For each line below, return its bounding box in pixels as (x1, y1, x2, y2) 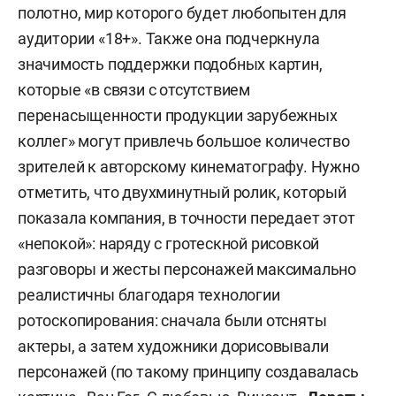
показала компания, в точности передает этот (18, 208, 355, 227)
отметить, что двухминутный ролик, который (18, 182, 346, 202)
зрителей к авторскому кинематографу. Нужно (18, 156, 360, 176)
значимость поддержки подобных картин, (18, 54, 323, 73)
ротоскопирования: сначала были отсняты (18, 310, 327, 330)
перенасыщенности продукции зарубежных (18, 105, 338, 125)
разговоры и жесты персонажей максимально (18, 259, 356, 278)
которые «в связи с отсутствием (18, 80, 251, 99)
